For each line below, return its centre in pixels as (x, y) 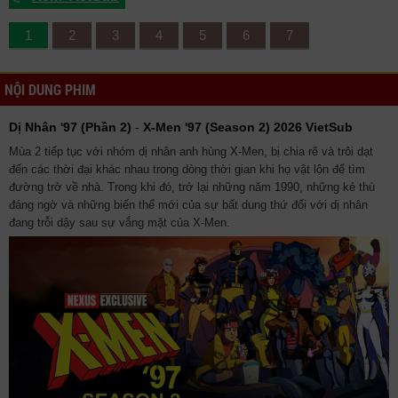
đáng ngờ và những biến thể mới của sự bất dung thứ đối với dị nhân (188, 205)
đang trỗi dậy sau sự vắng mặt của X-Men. (119, 223)
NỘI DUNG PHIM (50, 89)
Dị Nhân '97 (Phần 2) (70, 127)
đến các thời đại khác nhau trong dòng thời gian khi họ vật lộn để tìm (187, 170)
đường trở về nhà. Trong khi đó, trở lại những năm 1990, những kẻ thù (192, 187)
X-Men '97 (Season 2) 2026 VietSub (248, 127)
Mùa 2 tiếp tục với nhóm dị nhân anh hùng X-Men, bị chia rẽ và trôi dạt (191, 152)
